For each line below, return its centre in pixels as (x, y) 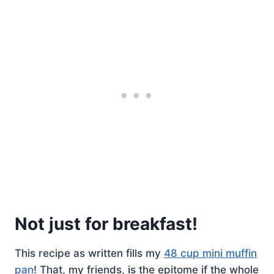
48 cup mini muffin (210, 253)
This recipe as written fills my (89, 253)
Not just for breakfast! (106, 224)
